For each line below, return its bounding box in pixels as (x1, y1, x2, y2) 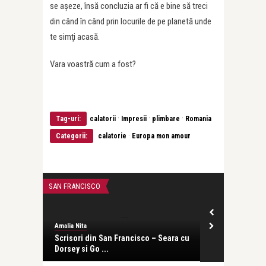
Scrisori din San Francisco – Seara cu (54, 233, 189, 243)
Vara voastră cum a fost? (50, 59, 136, 69)
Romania (185, 115, 211, 123)
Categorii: (56, 132, 87, 140)
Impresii (121, 115, 147, 123)
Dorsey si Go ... (54, 244, 109, 254)
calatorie (98, 132, 126, 140)
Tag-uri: (56, 115, 81, 123)
